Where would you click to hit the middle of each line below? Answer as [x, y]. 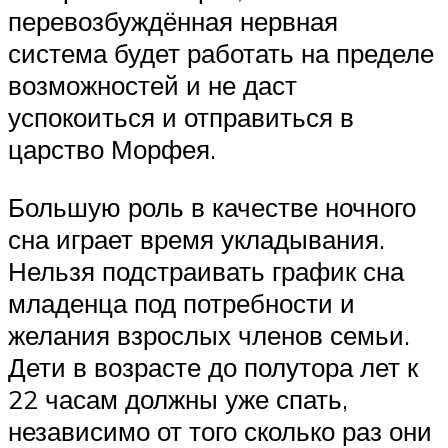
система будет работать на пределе [221, 53]
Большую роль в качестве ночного [212, 206]
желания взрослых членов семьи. [209, 334]
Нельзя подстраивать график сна [206, 270]
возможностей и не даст [152, 85]
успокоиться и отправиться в [181, 117]
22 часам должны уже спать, [178, 398]
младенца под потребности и [181, 302]
